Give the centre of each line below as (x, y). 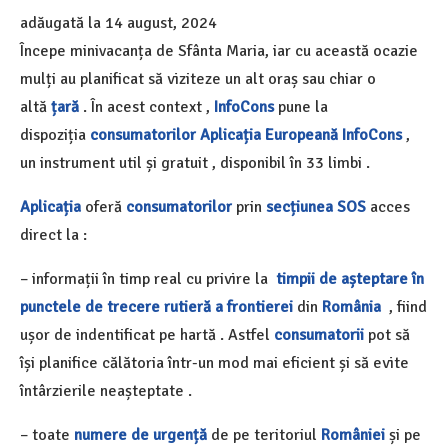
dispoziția (53, 135)
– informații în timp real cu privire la (146, 279)
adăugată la (62, 23)
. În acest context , (146, 107)
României (353, 435)
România (351, 307)
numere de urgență (140, 435)
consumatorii (319, 335)
